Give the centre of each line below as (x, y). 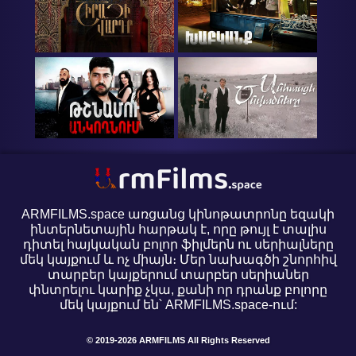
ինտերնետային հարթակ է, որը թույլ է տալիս (178, 229)
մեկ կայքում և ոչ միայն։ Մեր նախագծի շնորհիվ (178, 259)
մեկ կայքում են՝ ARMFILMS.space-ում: (178, 304)
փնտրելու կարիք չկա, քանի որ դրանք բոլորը (178, 289)
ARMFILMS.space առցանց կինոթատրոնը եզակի (178, 214)
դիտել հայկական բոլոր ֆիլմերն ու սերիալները (178, 244)
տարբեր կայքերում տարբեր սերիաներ (178, 274)
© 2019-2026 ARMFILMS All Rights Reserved (178, 340)
